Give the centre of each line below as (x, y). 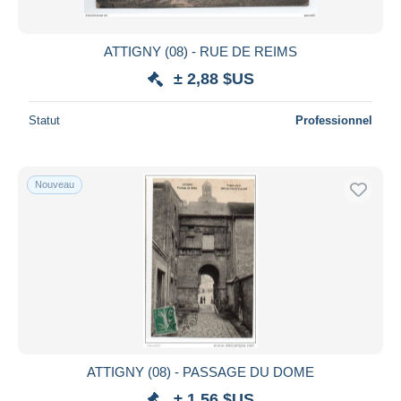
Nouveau (55, 184)
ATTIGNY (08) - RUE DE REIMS (200, 51)
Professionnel (334, 120)
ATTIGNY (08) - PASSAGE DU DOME (200, 371)
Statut (44, 120)
